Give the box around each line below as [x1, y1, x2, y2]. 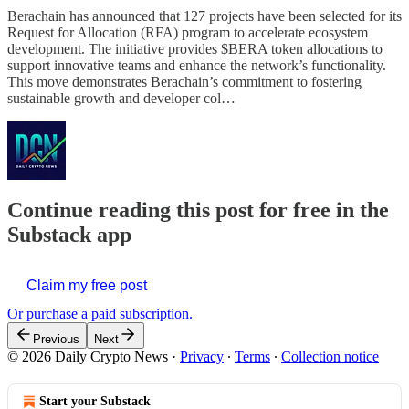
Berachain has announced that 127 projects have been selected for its [7, 7, 402, 24]
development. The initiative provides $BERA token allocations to [7, 40, 383, 57]
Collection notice [281, 348, 379, 364]
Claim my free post [26, 277, 147, 293]
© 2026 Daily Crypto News [7, 348, 168, 364]
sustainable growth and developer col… [7, 89, 236, 106]
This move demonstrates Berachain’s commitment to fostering [7, 73, 362, 89]
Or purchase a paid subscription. [7, 305, 193, 321]
